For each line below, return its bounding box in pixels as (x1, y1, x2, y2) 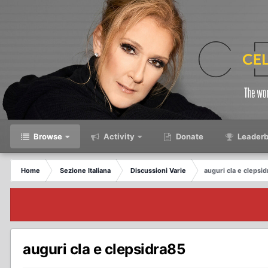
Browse (32, 132, 62, 141)
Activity (102, 132, 135, 141)
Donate (174, 132, 203, 141)
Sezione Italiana (60, 166, 111, 175)
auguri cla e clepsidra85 (23, 240, 185, 258)
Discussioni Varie (130, 166, 186, 175)
